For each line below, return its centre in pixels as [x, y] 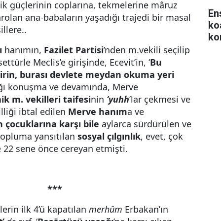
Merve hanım [96, 111]
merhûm [106, 209]
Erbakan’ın [145, 209]
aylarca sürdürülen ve [145, 124]
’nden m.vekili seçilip [147, 50]
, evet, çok [162, 136]
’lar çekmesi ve [160, 99]
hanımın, [23, 50]
